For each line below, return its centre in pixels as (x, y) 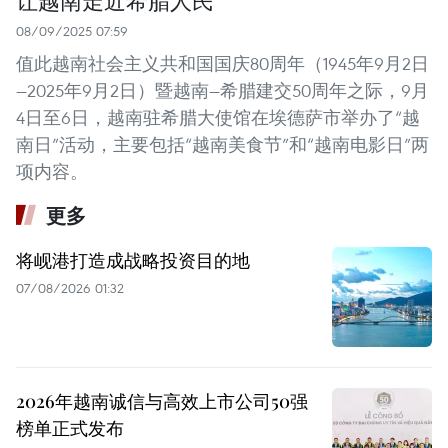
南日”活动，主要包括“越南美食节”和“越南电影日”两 (222, 145)
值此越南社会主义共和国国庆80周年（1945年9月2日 (222, 64)
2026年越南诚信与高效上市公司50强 (162, 401)
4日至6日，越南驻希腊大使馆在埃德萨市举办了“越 (218, 118)
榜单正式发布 (70, 428)
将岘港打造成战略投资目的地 (133, 260)
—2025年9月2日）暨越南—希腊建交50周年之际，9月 (222, 91)
